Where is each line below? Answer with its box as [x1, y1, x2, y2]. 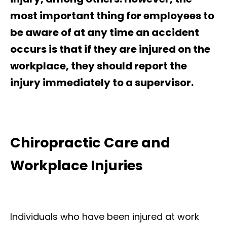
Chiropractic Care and [10, 133, 170, 152]
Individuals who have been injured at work [10, 210, 199, 223]
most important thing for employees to [10, 8, 214, 23]
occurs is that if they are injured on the [10, 42, 210, 56]
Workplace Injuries [10, 156, 143, 175]
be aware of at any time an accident [10, 25, 199, 40]
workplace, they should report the [10, 58, 187, 73]
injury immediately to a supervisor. [10, 75, 194, 90]
